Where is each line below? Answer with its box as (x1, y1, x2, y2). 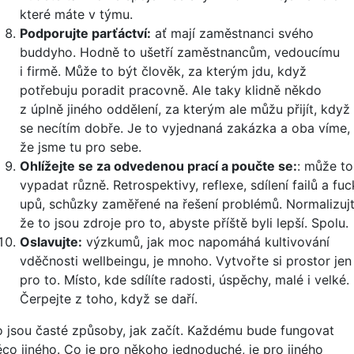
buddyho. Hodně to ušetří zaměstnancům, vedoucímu (20, 44, 340, 60)
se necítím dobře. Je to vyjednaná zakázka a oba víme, (20, 120, 350, 136)
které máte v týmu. (20, 6, 133, 22)
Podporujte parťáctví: (20, 25, 151, 41)
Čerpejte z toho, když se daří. (20, 291, 198, 307)
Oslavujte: (20, 234, 82, 250)
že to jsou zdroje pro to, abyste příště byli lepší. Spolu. (20, 215, 348, 231)
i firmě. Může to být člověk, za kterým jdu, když (20, 63, 307, 79)
